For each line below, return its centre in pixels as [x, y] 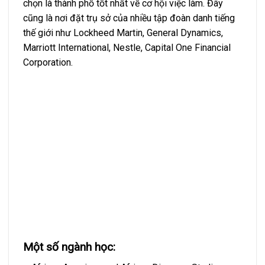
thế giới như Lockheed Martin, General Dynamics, [123, 33]
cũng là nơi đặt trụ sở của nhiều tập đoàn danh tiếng [129, 18]
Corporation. [48, 62]
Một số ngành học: [69, 247]
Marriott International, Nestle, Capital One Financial [127, 47]
